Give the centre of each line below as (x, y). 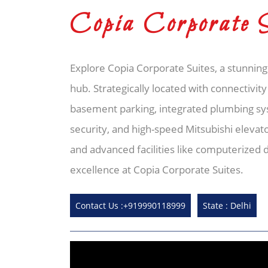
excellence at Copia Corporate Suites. (157, 170)
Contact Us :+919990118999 (130, 205)
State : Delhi (227, 205)
